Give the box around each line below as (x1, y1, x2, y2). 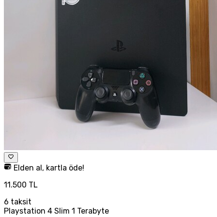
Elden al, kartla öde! (12, 163, 84, 173)
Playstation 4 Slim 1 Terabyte (4, 206, 109, 216)
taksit (9, 197, 31, 207)
